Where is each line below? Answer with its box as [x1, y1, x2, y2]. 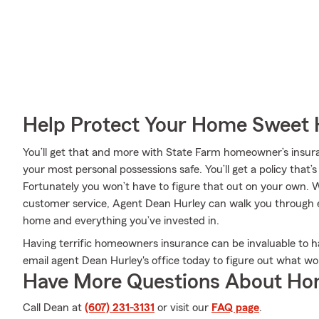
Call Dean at [23, 302, 85, 313]
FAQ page [211, 302, 259, 313]
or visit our [155, 302, 211, 313]
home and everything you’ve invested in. [23, 215, 219, 226]
